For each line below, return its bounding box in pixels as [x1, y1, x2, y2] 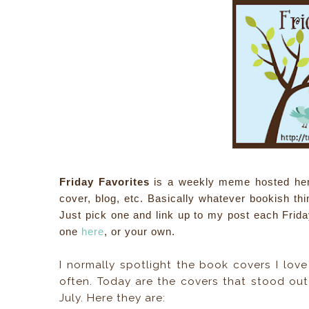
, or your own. [104, 226, 176, 237]
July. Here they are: [59, 292, 166, 304]
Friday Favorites [59, 176, 150, 188]
